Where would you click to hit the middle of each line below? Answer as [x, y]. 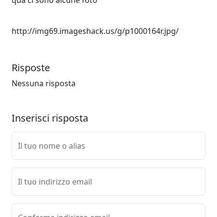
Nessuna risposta [44, 83]
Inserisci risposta [50, 118]
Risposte [31, 68]
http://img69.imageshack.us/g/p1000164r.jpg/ [95, 31]
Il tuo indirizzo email [55, 182]
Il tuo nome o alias [52, 146]
